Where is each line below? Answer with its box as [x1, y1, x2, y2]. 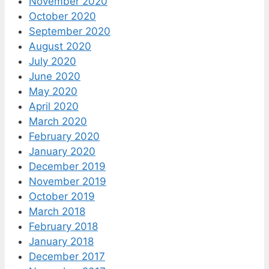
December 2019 [29, 160, 106, 172]
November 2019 [29, 175, 106, 187]
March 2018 [29, 205, 85, 217]
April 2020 [29, 100, 79, 112]
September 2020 [29, 25, 110, 37]
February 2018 [29, 220, 98, 232]
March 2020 [29, 115, 87, 127]
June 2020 [29, 70, 80, 82]
